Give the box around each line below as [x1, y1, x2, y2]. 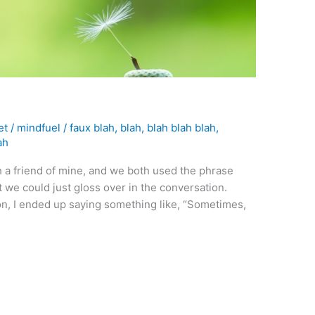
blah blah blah [147, 120, 217, 134]
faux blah [70, 120, 115, 134]
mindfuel [17, 120, 64, 134]
